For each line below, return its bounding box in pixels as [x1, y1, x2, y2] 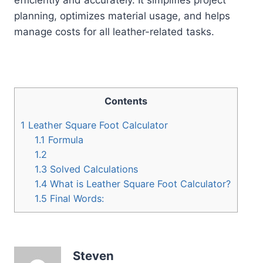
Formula [45, 133, 84, 146]
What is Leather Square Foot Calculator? [47, 177, 231, 190]
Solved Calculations [47, 163, 139, 175]
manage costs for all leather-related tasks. [14, 25, 214, 38]
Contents [104, 95, 147, 107]
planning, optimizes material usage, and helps [14, 9, 230, 22]
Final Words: [47, 192, 104, 204]
